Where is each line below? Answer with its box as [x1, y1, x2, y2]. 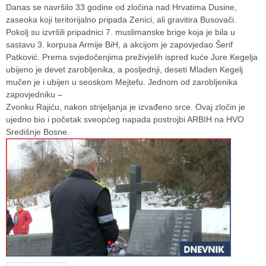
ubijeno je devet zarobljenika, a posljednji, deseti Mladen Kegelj [6, 64, 243, 74]
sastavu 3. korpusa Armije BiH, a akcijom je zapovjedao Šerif [6, 39, 233, 49]
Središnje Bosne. [6, 126, 72, 137]
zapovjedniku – [6, 89, 62, 99]
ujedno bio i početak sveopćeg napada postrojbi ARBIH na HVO [6, 114, 244, 124]
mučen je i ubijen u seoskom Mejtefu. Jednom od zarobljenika [6, 77, 237, 87]
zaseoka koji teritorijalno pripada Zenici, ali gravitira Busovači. [6, 14, 236, 24]
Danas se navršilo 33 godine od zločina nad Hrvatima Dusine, [6, 2, 237, 12]
